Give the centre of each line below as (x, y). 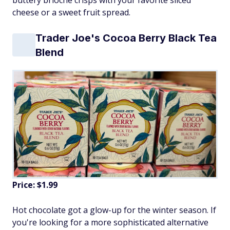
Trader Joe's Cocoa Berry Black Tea (126, 38)
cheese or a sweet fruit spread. (71, 12)
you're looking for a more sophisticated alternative (110, 223)
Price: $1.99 (35, 185)
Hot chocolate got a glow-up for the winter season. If (114, 210)
